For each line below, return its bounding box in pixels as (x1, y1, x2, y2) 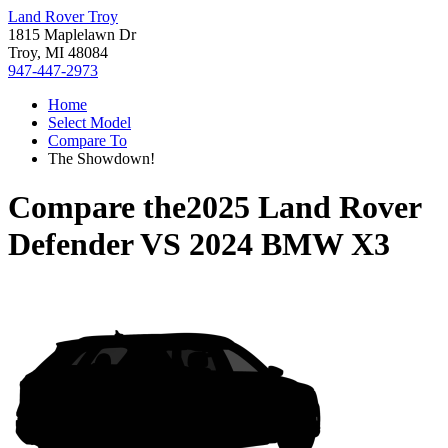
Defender (8, 226, 133, 263)
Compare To (48, 132, 127, 149)
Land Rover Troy (8, 8, 118, 25)
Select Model (48, 114, 131, 131)
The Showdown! (48, 150, 155, 167)
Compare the (8, 189, 186, 226)
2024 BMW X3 (189, 226, 390, 263)
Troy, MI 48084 (8, 44, 108, 61)
